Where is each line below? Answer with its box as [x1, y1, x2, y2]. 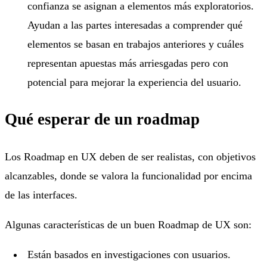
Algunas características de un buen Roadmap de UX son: [5, 218, 252, 231]
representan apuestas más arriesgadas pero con [27, 57, 229, 69]
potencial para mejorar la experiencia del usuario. [27, 76, 242, 88]
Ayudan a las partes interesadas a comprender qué [27, 18, 243, 31]
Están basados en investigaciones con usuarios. [27, 248, 231, 260]
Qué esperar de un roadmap [5, 110, 200, 129]
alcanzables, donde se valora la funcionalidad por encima [5, 169, 252, 182]
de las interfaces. [5, 188, 77, 201]
